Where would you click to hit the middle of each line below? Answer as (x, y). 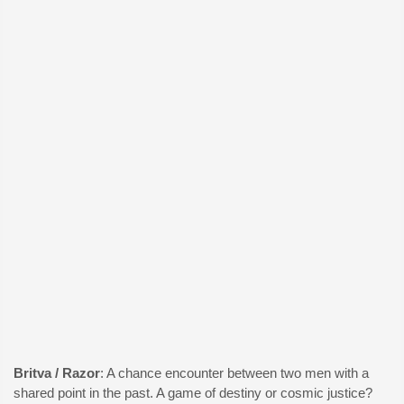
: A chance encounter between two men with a (234, 373)
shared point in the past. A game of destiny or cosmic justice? (193, 393)
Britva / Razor (57, 373)
